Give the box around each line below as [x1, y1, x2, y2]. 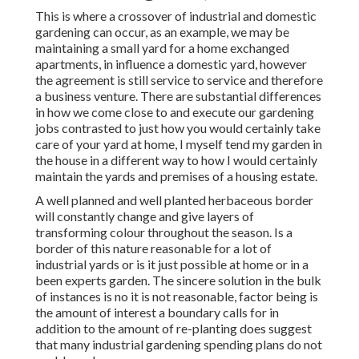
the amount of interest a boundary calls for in [35, 305, 279, 321]
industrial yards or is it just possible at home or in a [35, 256, 309, 272]
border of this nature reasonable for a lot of [35, 240, 272, 256]
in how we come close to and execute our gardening [35, 104, 314, 120]
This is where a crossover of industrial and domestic [35, 8, 317, 24]
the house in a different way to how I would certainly [35, 152, 317, 168]
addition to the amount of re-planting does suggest [35, 321, 312, 337]
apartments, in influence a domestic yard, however [35, 56, 307, 72]
